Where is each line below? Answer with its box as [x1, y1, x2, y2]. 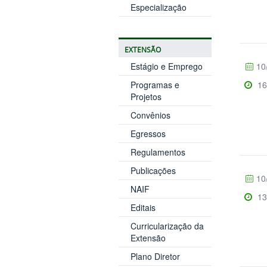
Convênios [130, 108, 170, 121]
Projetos [130, 90, 162, 103]
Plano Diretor [130, 250, 180, 262]
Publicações [130, 164, 176, 176]
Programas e [130, 78, 179, 91]
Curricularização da [130, 219, 204, 232]
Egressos [130, 127, 166, 139]
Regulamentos [130, 145, 185, 158]
